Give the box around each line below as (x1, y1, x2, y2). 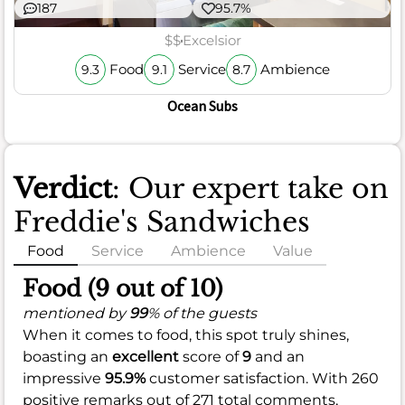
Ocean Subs (167, 96, 238, 115)
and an (251, 347, 305, 365)
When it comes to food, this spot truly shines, (23, 325, 349, 344)
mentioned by (23, 304, 129, 322)
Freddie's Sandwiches (14, 204, 310, 239)
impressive (23, 369, 105, 387)
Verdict (14, 171, 112, 205)
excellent (112, 347, 179, 365)
